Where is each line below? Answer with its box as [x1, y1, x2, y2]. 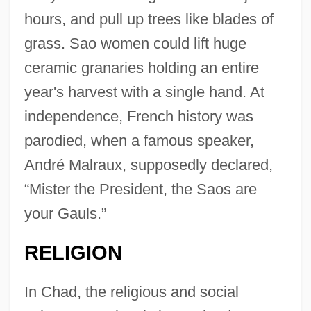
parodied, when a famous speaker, [24, 131, 254, 149]
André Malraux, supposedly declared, [24, 155, 273, 174]
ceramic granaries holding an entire [24, 58, 259, 76]
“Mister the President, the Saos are [24, 180, 257, 198]
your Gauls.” [24, 204, 106, 222]
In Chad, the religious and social [24, 283, 239, 301]
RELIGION [24, 241, 122, 264]
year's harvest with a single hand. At [24, 83, 264, 101]
